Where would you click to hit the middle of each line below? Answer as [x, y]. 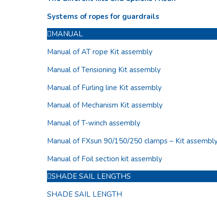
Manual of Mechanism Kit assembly [105, 105]
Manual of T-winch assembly [94, 123]
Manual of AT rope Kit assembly [100, 52]
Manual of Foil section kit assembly [105, 159]
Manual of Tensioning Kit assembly [104, 70]
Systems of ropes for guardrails [103, 16]
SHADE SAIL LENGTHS [91, 177]
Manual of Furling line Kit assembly [104, 87]
